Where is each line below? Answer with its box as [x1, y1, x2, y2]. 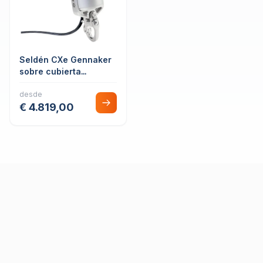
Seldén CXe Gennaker [19, 55, 112, 65]
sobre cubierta [19, 66, 81, 76]
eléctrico [19, 78, 57, 88]
